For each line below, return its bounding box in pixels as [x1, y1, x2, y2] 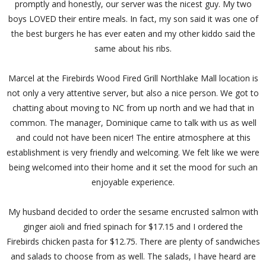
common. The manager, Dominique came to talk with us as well [9, 116, 256, 128]
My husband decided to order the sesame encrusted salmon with [8, 205, 258, 217]
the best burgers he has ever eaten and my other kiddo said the [11, 27, 255, 39]
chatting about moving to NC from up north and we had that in [12, 102, 254, 113]
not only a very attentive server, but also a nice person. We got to [7, 87, 259, 99]
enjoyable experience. [91, 176, 175, 188]
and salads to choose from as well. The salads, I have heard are [10, 250, 256, 262]
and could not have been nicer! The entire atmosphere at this [15, 131, 251, 143]
